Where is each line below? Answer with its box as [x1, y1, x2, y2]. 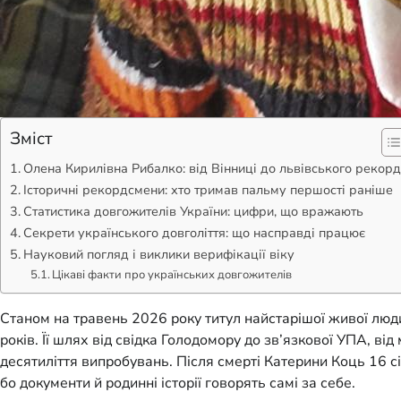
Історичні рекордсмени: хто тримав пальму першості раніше [22, 180, 393, 199]
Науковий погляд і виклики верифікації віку [22, 244, 294, 263]
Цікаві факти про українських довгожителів [52, 266, 293, 283]
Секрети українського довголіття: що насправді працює [22, 223, 365, 242]
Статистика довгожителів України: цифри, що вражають [22, 201, 363, 220]
